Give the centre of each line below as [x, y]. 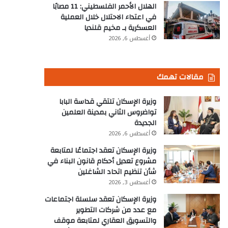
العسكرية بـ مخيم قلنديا [120, 28]
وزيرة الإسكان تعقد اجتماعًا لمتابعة [103, 151]
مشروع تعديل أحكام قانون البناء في [102, 161]
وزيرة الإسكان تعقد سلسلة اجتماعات [101, 199]
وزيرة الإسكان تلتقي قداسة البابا [108, 102]
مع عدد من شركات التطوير [116, 210]
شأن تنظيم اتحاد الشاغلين [117, 172]
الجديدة [145, 123]
